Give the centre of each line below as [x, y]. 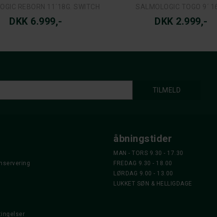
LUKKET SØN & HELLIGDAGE [153, 183]
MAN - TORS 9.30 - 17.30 [148, 153]
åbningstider [143, 138]
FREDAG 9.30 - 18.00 [143, 163]
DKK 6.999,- [36, 21]
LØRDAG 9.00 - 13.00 [143, 173]
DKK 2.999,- [181, 21]
